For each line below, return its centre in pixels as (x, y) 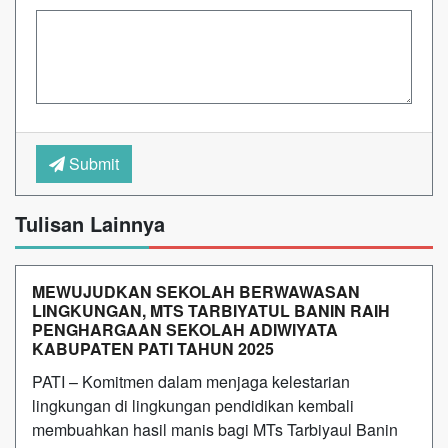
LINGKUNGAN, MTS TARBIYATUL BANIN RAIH (211, 310)
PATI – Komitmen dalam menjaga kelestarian (191, 381)
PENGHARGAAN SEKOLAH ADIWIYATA (185, 329)
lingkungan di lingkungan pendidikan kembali (193, 405)
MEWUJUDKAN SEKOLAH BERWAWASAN (196, 291)
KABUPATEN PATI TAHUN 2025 (153, 348)
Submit (92, 163)
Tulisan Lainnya (90, 223)
